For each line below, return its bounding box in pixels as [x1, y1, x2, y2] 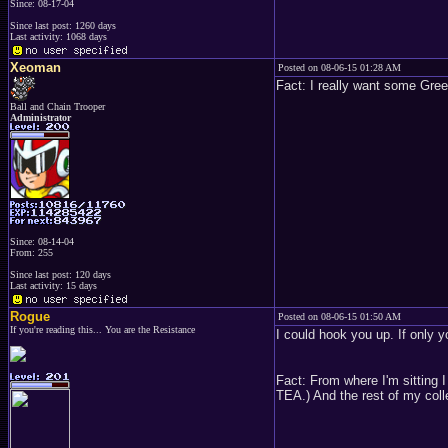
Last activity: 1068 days [10, 31, 107, 42]
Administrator [10, 112, 71, 123]
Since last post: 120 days [10, 269, 111, 280]
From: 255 [10, 247, 53, 258]
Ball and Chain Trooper [10, 101, 105, 112]
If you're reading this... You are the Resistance [10, 324, 195, 335]
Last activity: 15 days [10, 280, 97, 291]
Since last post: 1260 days [10, 20, 116, 31]
